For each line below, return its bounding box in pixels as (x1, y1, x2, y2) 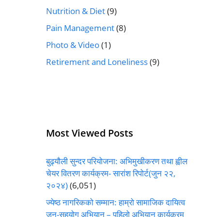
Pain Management (46, 22, 114, 33)
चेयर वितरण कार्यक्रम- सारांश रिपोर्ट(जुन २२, (46, 167, 175, 179)
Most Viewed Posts (46, 126, 133, 139)
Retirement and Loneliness (46, 56, 148, 67)
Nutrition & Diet (46, 5, 105, 16)
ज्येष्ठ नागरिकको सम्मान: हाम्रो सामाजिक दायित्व (46, 196, 185, 208)
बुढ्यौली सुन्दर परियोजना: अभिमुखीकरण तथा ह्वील (46, 155, 187, 167)
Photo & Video (46, 39, 99, 50)
